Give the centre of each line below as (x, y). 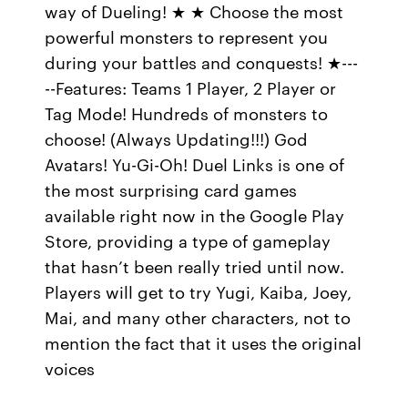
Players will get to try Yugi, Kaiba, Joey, (199, 291)
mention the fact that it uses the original (204, 342)
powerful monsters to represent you (187, 36)
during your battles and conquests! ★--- (202, 62)
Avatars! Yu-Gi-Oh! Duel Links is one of (195, 164)
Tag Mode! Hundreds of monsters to (187, 113)
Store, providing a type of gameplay (188, 240)
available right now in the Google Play (195, 215)
